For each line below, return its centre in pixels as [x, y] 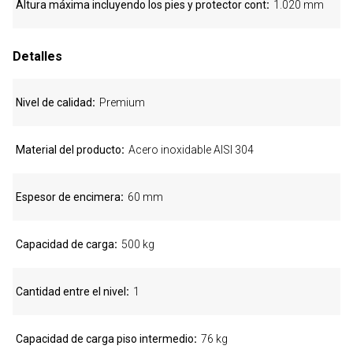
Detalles [37, 56]
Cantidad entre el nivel [71, 292]
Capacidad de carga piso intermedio [105, 339]
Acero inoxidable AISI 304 [191, 150]
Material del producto [69, 150]
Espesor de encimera [68, 197]
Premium [122, 102]
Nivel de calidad [54, 102]
